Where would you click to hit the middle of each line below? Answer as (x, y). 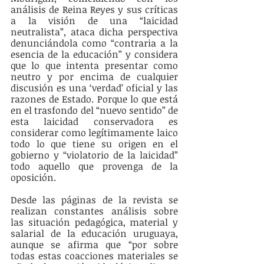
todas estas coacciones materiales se (94, 256)
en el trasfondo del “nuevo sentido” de (94, 110)
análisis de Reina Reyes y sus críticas (94, 10)
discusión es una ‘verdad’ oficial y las (94, 88)
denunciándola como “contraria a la (94, 43)
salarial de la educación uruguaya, (94, 234)
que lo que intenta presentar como (94, 66)
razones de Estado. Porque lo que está (94, 99)
